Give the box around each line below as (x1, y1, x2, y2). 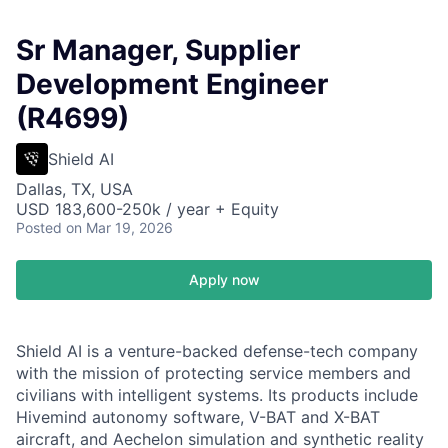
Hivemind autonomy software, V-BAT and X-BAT (16, 407, 380, 427)
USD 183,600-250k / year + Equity (16, 199, 279, 219)
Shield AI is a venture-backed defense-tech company (16, 341, 418, 361)
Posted (16, 219, 62, 236)
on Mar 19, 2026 (66, 219, 173, 236)
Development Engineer (16, 67, 328, 101)
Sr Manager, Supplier (16, 33, 300, 67)
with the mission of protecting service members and (16, 363, 411, 383)
